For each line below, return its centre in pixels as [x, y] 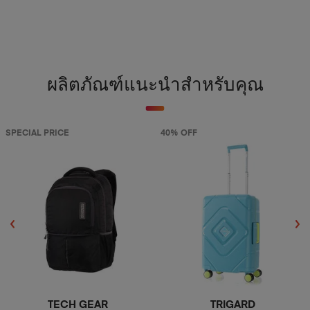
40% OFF [179, 133]
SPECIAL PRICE [37, 133]
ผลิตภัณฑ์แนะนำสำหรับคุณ [155, 86]
